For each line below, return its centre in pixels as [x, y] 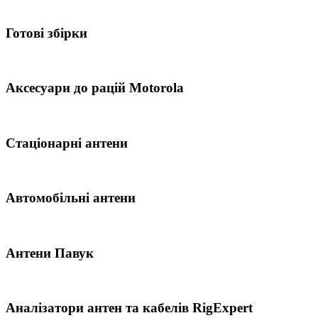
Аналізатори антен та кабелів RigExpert [129, 307]
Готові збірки [46, 33]
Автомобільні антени [71, 198]
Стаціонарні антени [67, 143]
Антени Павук [50, 253]
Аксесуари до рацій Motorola [95, 88]
